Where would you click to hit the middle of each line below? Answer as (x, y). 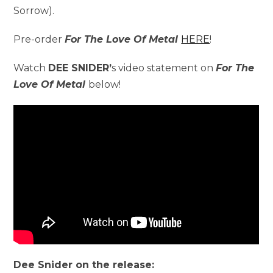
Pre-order (39, 39)
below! (105, 84)
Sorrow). (34, 11)
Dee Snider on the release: (84, 264)
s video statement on (164, 68)
